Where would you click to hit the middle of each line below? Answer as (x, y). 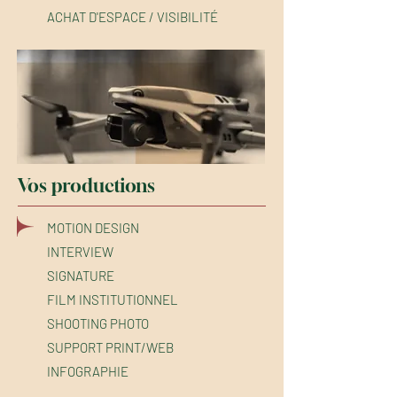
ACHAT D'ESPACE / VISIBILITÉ (132, 17)
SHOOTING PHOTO (98, 323)
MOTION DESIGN (93, 228)
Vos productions (86, 186)
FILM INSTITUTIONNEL (113, 300)
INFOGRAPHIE (88, 371)
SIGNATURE (81, 276)
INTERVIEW (80, 252)
